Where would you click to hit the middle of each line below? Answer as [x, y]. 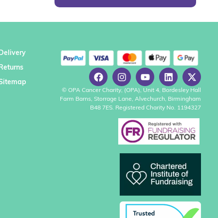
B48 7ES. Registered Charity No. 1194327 [145, 108]
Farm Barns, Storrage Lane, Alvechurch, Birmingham [130, 100]
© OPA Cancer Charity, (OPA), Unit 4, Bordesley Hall [131, 91]
